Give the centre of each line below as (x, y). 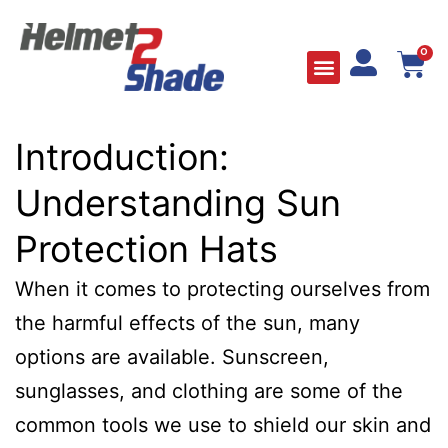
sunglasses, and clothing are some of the (209, 391)
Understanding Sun (178, 203)
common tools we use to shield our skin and (223, 425)
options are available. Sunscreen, (172, 357)
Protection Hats (146, 249)
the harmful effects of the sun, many (187, 323)
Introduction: (122, 157)
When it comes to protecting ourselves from (222, 289)
